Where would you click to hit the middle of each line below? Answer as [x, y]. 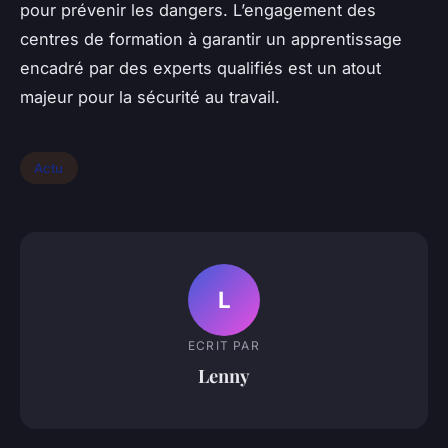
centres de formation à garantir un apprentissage [211, 39]
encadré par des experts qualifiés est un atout [200, 68]
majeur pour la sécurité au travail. [150, 97]
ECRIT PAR [224, 345]
